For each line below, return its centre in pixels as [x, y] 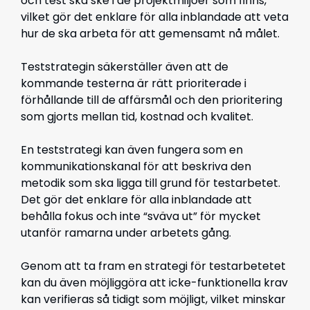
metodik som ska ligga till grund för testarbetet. [151, 183]
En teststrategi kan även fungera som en [132, 150]
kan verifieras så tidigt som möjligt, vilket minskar [153, 299]
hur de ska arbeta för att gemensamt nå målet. [152, 34]
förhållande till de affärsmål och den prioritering [152, 100]
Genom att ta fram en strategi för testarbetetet [153, 266]
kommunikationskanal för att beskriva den [136, 166]
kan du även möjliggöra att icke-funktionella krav [154, 283]
